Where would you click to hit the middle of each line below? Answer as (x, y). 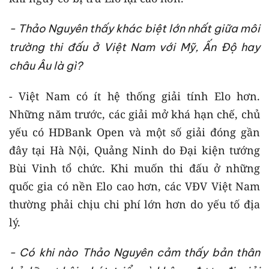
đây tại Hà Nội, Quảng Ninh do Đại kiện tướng (134, 150)
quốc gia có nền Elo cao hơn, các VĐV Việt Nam (134, 186)
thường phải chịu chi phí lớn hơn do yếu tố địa (134, 204)
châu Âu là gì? (46, 65)
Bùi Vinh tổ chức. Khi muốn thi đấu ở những (134, 168)
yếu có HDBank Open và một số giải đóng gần (134, 132)
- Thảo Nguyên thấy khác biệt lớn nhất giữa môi (134, 28)
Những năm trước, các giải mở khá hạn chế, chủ (134, 114)
